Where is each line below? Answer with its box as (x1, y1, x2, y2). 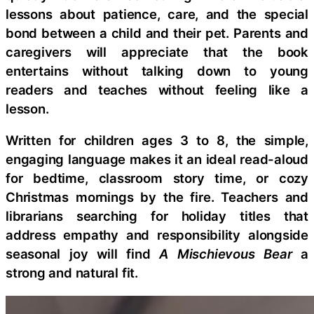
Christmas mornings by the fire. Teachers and (6, 189, 308, 205)
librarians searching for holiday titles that (6, 208, 308, 224)
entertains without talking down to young (6, 62, 308, 78)
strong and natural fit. (6, 265, 138, 281)
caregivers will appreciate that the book (6, 43, 308, 60)
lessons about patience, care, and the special (6, 6, 308, 22)
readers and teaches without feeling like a (6, 81, 308, 97)
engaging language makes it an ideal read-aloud (6, 151, 308, 168)
